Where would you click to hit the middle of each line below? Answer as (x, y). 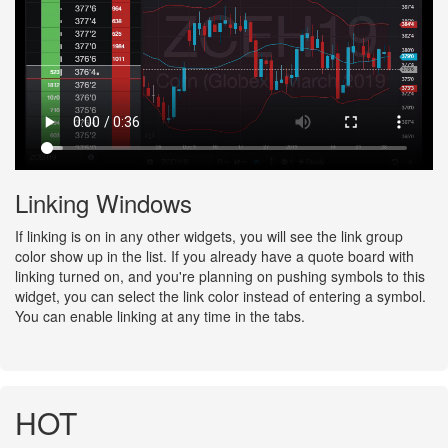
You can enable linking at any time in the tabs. (160, 316)
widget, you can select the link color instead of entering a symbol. (220, 296)
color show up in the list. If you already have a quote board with (214, 256)
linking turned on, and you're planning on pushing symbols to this (220, 276)
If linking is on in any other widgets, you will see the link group (209, 236)
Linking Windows (103, 203)
